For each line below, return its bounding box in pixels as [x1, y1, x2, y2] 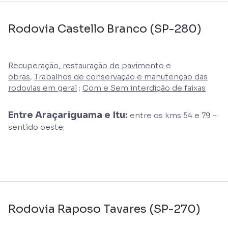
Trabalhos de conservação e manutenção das [34, 71, 208, 81]
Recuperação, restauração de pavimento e [8, 60, 171, 70]
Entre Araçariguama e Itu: [8, 109, 128, 121]
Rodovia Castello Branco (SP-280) [8, 21, 202, 36]
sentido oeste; [8, 122, 65, 132]
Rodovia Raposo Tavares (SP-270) [8, 202, 201, 216]
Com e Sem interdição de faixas [82, 82, 206, 93]
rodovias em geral [8, 82, 77, 93]
